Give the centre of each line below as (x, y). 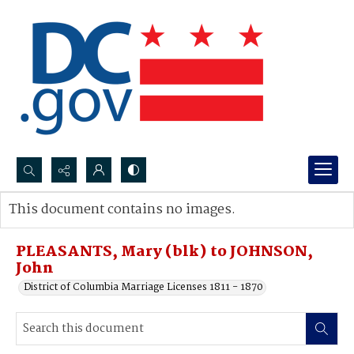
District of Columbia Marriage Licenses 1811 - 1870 (143, 287)
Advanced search (65, 226)
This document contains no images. (122, 210)
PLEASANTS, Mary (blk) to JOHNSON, (164, 252)
